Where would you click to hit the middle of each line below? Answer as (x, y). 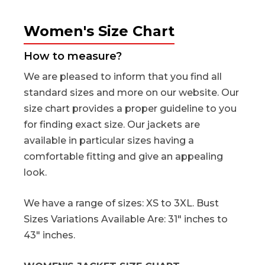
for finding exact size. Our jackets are (112, 124)
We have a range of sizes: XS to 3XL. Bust (121, 203)
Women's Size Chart (99, 31)
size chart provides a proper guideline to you (130, 108)
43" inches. (49, 235)
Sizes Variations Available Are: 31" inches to (126, 219)
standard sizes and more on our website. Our (131, 92)
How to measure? (73, 56)
